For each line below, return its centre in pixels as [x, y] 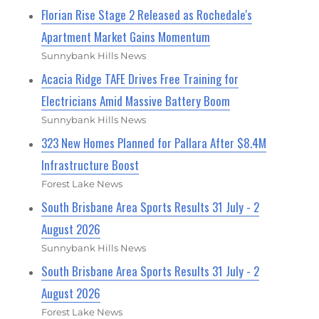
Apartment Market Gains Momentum [126, 36]
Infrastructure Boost [90, 164]
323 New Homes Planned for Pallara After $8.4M [154, 142]
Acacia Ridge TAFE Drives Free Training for [140, 78]
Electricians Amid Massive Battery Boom [136, 100]
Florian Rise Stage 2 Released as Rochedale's [147, 14]
